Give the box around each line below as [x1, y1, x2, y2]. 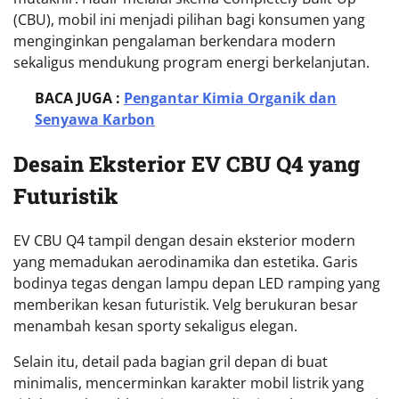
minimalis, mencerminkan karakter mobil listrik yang [13, 372, 364, 393]
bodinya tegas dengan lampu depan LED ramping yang [13, 273, 380, 293]
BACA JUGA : [35, 88, 124, 109]
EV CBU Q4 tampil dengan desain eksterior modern [13, 230, 355, 250]
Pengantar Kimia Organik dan [124, 88, 337, 109]
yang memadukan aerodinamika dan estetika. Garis [13, 251, 358, 272]
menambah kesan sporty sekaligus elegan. [13, 315, 297, 336]
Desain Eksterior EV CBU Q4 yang [13, 149, 360, 178]
